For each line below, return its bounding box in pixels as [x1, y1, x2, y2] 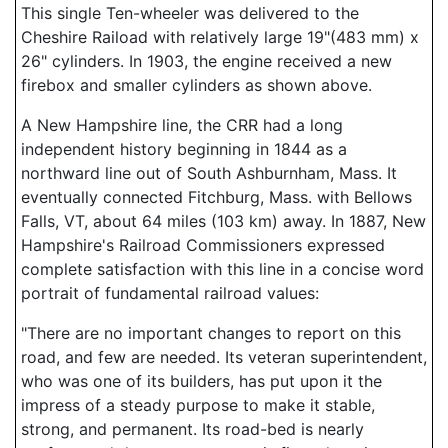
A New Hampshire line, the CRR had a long [21, 115, 343, 135]
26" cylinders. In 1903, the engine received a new [21, 51, 392, 71]
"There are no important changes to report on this [21, 323, 401, 343]
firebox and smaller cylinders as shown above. [21, 75, 372, 95]
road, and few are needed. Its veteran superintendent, [21, 347, 427, 367]
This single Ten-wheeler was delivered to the [21, 3, 359, 23]
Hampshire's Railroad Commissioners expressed [21, 235, 385, 255]
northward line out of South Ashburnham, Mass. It [21, 163, 397, 183]
